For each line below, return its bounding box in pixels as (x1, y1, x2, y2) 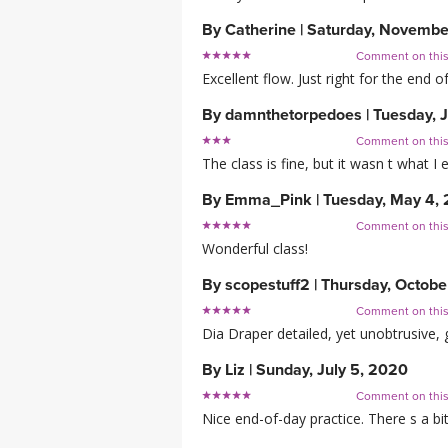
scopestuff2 (225, 275, 314, 296)
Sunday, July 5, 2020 (256, 360, 408, 381)
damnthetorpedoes (225, 105, 362, 126)
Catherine (225, 20, 296, 41)
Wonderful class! (202, 239, 308, 259)
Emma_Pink (225, 190, 312, 211)
